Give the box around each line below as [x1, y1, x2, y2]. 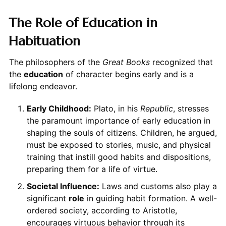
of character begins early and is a [63, 69, 194, 79]
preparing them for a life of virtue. [26, 163, 157, 174]
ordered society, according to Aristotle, [26, 205, 177, 215]
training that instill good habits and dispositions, [26, 151, 211, 162]
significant [26, 193, 69, 203]
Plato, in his [91, 103, 140, 114]
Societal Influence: [26, 181, 99, 191]
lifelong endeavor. [9, 81, 77, 91]
